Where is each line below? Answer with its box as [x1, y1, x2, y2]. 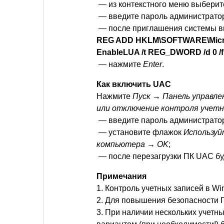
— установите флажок [96, 127, 183, 136]
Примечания [96, 171, 146, 180]
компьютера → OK [96, 139, 168, 148]
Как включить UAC [96, 79, 171, 88]
